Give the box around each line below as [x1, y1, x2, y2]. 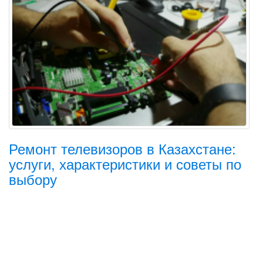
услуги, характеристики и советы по [9, 153, 241, 174]
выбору [9, 168, 57, 189]
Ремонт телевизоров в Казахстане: [9, 138, 236, 159]
